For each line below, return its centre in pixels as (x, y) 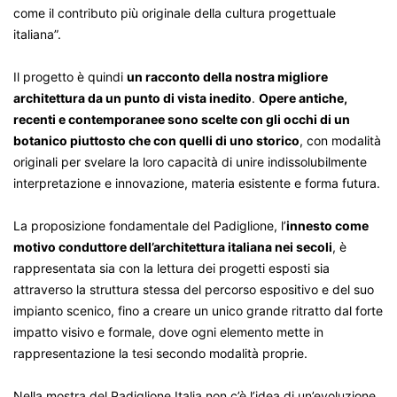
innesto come (327, 225)
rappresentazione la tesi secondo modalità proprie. (160, 353)
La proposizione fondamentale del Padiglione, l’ (150, 225)
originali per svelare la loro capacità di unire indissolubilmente (190, 161)
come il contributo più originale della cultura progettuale (175, 12)
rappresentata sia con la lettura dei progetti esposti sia (171, 268)
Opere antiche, (303, 97)
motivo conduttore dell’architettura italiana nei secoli (173, 246)
